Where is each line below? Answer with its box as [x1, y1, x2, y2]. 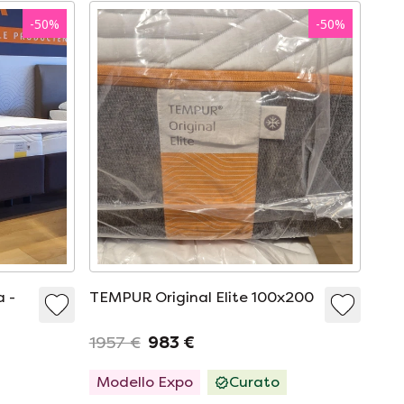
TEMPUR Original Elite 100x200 [88, 288, 314, 306]
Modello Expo [96, 372, 193, 390]
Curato [228, 372, 280, 390]
